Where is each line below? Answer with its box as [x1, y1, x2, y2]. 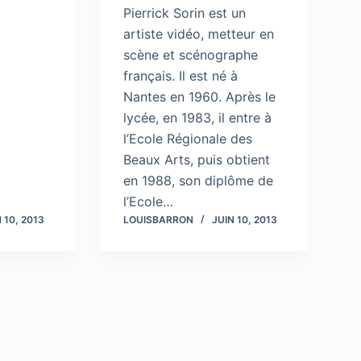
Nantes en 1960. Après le [122, 89, 276, 106]
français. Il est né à [122, 68, 238, 85]
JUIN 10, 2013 [211, 214, 277, 226]
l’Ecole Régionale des [122, 131, 252, 147]
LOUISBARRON [122, 214, 193, 226]
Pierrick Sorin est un [122, 5, 246, 22]
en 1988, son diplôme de [122, 172, 273, 189]
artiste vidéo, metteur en [122, 26, 274, 43]
